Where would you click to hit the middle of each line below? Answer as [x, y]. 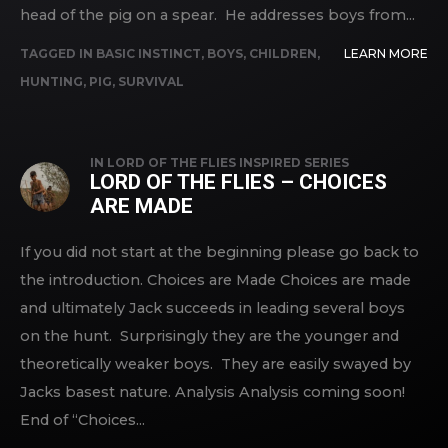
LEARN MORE [386, 53]
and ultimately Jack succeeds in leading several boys [212, 308]
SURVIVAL [151, 81]
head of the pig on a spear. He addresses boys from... [217, 15]
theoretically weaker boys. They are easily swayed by [215, 364]
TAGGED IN [58, 53]
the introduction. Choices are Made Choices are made [215, 280]
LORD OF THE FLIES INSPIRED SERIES [228, 162]
